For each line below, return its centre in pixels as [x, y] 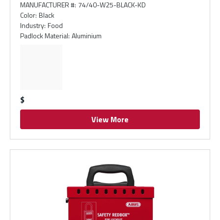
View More [110, 119]
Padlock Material [44, 35]
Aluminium [87, 35]
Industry [32, 25]
